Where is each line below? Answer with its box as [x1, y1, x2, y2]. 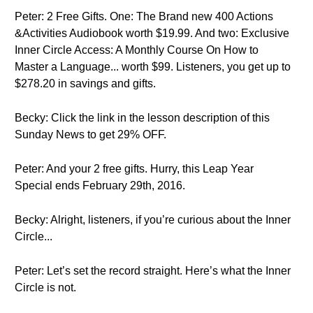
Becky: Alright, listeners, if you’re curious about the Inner [15, 214, 291, 226]
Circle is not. [15, 282, 76, 293]
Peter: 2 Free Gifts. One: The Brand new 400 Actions [15, 10, 273, 22]
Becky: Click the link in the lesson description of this [15, 112, 270, 124]
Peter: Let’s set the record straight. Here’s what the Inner [15, 265, 291, 277]
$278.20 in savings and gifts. [15, 78, 156, 89]
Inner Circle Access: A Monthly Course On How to [15, 44, 259, 56]
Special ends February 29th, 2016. [15, 180, 185, 191]
